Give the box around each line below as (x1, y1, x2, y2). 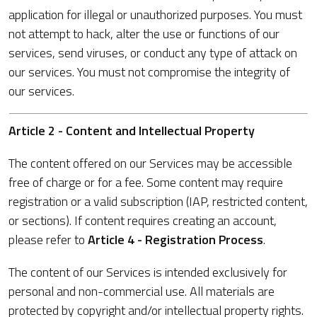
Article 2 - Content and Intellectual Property (8, 121, 255, 140)
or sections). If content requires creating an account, (8, 211, 277, 230)
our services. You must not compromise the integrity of (8, 62, 290, 81)
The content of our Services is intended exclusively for (8, 263, 287, 282)
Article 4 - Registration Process (88, 230, 263, 249)
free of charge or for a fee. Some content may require (8, 173, 283, 192)
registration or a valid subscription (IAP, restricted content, (8, 192, 308, 211)
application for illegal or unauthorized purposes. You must (8, 5, 302, 24)
